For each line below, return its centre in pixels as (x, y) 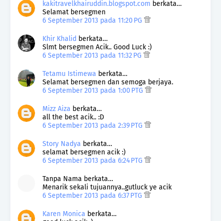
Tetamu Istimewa (69, 74)
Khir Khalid (59, 38)
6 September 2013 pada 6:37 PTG (93, 195)
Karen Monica (64, 214)
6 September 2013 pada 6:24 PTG (93, 160)
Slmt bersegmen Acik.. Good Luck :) (97, 47)
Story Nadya (62, 144)
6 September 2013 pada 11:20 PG (93, 20)
